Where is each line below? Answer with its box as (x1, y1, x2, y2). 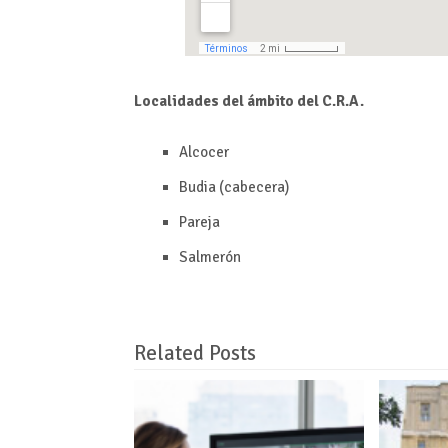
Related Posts (134, 339, 257, 366)
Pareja (179, 212, 221, 231)
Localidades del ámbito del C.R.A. (134, 92, 365, 111)
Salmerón (179, 247, 242, 266)
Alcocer (179, 142, 230, 161)
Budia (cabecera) (179, 177, 290, 196)
